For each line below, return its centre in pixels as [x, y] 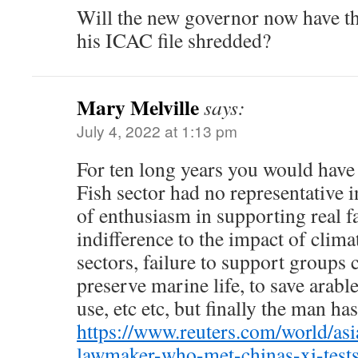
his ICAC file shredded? [174, 40]
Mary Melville [138, 107]
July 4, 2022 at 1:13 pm [157, 131]
